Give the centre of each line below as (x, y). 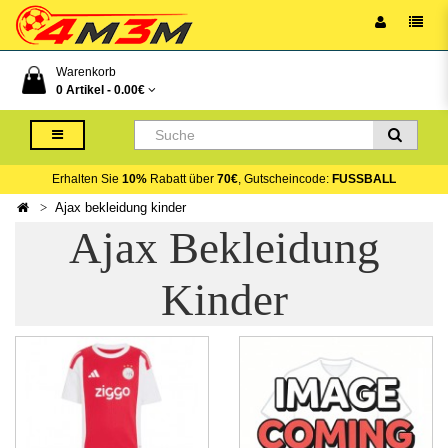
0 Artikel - (85, 90)
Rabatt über (182, 179)
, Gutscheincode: (285, 179)
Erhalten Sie (87, 179)
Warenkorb (86, 72)
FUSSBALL (364, 179)
